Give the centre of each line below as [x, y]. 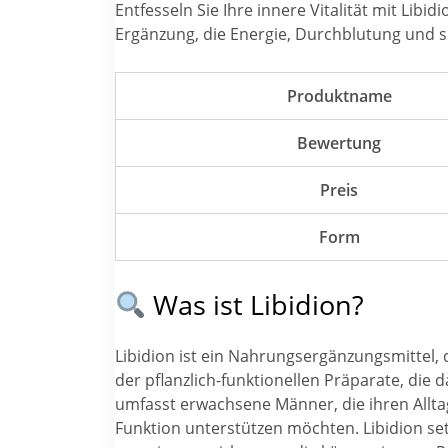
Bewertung [339, 142]
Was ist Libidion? [254, 305]
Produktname [339, 95]
